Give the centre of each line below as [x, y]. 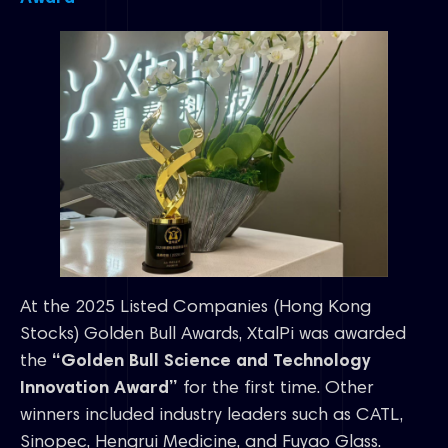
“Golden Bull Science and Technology [211, 362]
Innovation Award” [99, 389]
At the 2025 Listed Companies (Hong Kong [195, 308]
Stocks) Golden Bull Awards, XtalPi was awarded [213, 335]
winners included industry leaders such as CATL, [211, 416]
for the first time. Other [276, 389]
